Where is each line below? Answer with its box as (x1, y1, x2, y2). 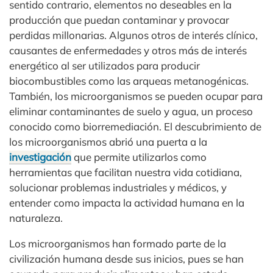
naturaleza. (9, 211, 63, 225)
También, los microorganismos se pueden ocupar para (9, 90, 263, 103)
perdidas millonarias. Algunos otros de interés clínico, (9, 29, 258, 42)
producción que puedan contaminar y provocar (9, 13, 229, 27)
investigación (9, 151, 71, 164)
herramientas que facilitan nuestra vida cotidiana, (9, 166, 242, 179)
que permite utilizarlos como (71, 151, 207, 164)
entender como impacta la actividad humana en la (9, 196, 244, 210)
